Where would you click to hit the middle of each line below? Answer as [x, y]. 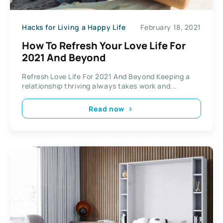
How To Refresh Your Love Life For [104, 46]
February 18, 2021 [171, 27]
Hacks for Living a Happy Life [74, 27]
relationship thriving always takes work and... [100, 86]
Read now [107, 109]
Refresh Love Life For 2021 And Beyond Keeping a [106, 77]
